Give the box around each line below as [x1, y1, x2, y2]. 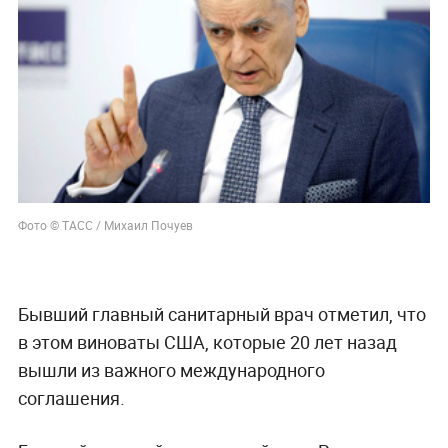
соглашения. [17, 386, 125, 410]
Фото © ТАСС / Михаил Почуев [17, 217, 193, 234]
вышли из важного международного [17, 358, 325, 382]
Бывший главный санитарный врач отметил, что [17, 302, 426, 326]
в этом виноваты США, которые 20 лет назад [17, 330, 397, 354]
